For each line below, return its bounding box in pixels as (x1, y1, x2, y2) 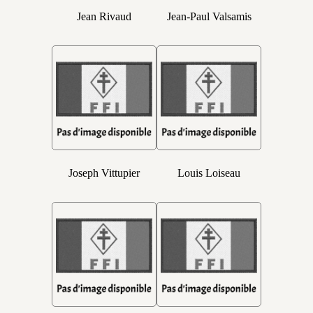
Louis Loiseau (177, 167, 240, 179)
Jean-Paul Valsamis (166, 10, 252, 22)
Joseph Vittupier (68, 167, 140, 179)
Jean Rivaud (77, 10, 131, 22)
